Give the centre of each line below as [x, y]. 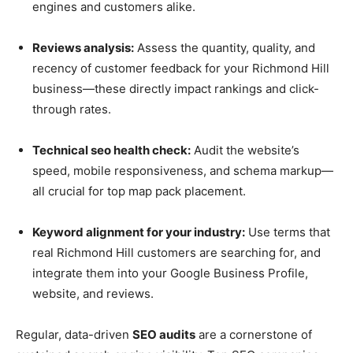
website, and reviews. [93, 293]
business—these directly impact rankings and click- [176, 88]
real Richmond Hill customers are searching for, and [176, 252]
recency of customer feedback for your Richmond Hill [181, 68]
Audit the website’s [245, 150]
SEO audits [164, 334]
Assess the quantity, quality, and [225, 47]
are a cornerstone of [254, 334]
